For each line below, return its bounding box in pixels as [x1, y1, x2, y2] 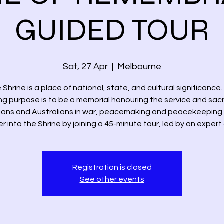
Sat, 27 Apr [62, 62, 108, 71]
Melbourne [117, 62, 161, 71]
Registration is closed [72, 163, 152, 171]
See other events [79, 175, 144, 183]
